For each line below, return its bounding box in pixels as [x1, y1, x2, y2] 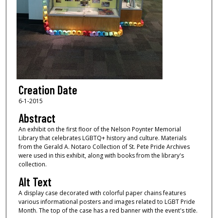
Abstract [18, 111, 55, 126]
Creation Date [18, 82, 77, 97]
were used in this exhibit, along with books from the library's [18, 151, 184, 160]
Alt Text [18, 174, 52, 189]
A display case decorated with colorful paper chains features [18, 188, 186, 197]
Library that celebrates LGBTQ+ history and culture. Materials [18, 134, 186, 143]
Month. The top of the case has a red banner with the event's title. [18, 206, 198, 215]
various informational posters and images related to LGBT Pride [18, 197, 195, 206]
